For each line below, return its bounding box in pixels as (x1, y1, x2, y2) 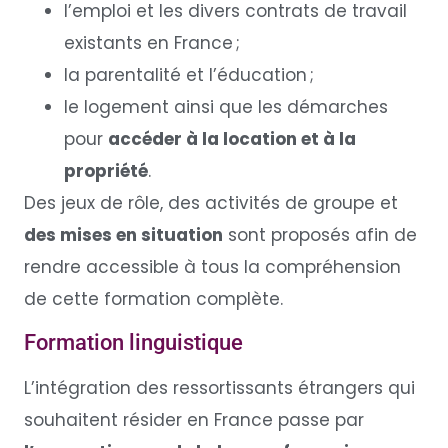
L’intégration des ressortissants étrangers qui (23, 375, 415, 400)
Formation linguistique (23, 329, 248, 355)
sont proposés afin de (222, 223, 417, 248)
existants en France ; (63, 31, 240, 56)
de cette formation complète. (23, 287, 288, 312)
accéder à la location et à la (107, 127, 356, 152)
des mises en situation (23, 223, 223, 248)
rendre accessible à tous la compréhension (23, 255, 401, 280)
